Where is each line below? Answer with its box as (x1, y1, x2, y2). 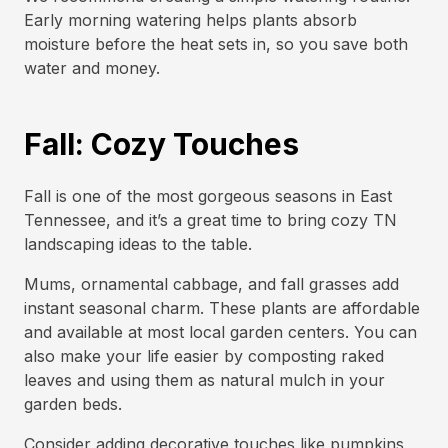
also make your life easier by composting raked (24, 346, 384, 366)
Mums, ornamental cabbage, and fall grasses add (24, 274, 399, 294)
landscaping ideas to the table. (24, 234, 252, 254)
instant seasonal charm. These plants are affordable (24, 298, 420, 318)
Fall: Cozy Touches (24, 126, 299, 162)
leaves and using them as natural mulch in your (24, 370, 385, 390)
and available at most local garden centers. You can (24, 322, 417, 342)
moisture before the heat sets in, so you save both (24, 34, 408, 54)
